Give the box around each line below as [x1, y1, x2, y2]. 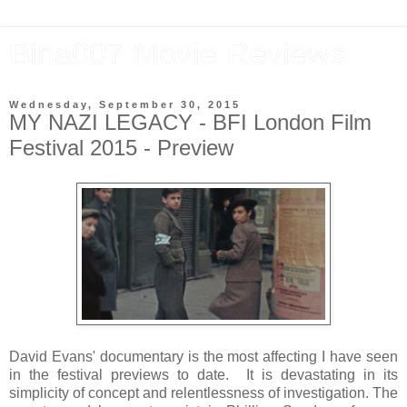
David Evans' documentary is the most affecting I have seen [9, 348, 398, 364]
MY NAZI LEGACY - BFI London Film [9, 110, 372, 134]
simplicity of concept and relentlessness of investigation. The [9, 384, 398, 401]
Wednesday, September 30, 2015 [9, 99, 241, 110]
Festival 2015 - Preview [9, 135, 233, 160]
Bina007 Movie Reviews [9, 36, 346, 71]
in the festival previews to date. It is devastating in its [9, 366, 398, 382]
